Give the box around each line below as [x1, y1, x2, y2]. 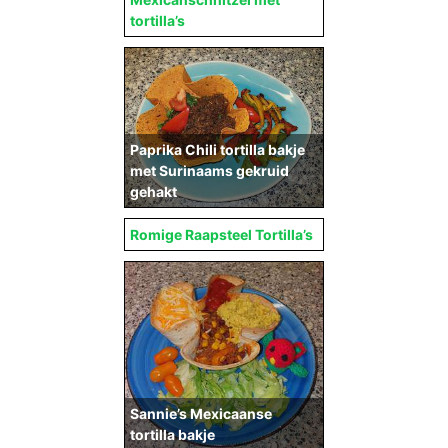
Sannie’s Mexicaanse [130, 405, 272, 423]
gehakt [130, 183, 177, 201]
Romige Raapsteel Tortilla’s [130, 226, 313, 244]
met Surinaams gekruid [130, 162, 289, 180]
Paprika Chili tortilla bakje [130, 141, 305, 159]
